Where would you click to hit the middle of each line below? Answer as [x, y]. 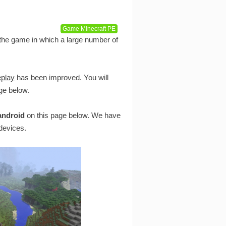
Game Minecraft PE [89, 29]
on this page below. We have [73, 116]
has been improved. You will [62, 78]
